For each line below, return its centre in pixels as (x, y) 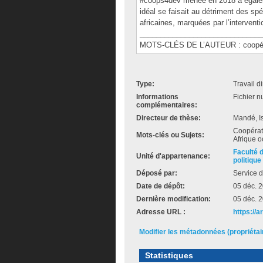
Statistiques (169, 255)
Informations (157, 97)
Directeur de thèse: (168, 118)
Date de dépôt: (161, 186)
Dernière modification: (173, 199)
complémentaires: (167, 105)
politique (247, 160)
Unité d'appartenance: (173, 156)
